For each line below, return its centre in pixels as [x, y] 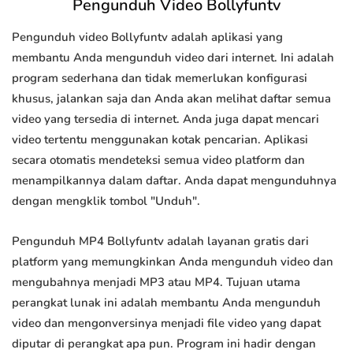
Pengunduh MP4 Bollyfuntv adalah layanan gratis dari [160, 242]
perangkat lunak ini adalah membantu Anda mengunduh [166, 303]
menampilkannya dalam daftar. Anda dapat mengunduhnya [174, 181]
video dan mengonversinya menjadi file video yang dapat [166, 323]
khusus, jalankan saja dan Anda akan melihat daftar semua [171, 99]
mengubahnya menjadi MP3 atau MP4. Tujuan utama [156, 282]
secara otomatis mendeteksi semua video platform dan [158, 160]
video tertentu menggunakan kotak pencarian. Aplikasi [160, 140]
